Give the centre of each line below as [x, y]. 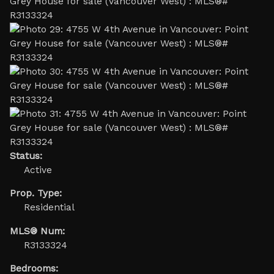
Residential [49, 207]
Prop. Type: [35, 193]
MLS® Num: [37, 231]
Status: [26, 156]
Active [38, 170]
